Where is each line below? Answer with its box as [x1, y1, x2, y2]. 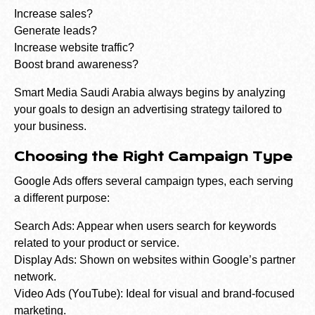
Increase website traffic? [14, 41, 134, 54]
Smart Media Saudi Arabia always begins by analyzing [14, 86, 285, 99]
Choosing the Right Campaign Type [14, 149, 292, 165]
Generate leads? [14, 25, 97, 37]
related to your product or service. [14, 237, 179, 250]
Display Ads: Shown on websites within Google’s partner [14, 254, 295, 266]
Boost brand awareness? [14, 58, 139, 71]
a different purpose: [14, 192, 110, 205]
